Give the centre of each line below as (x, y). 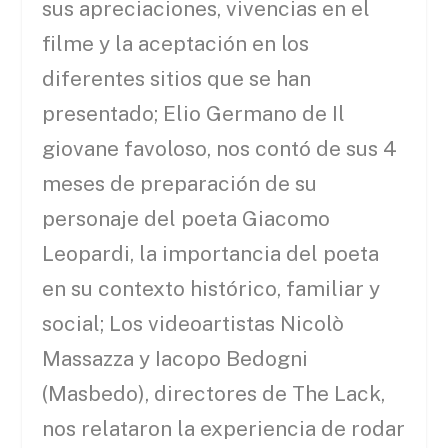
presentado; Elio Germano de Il (194, 114)
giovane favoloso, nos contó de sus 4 (220, 149)
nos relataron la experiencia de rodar (224, 429)
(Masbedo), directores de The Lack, (214, 394)
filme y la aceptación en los (176, 44)
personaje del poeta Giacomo (186, 219)
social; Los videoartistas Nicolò (193, 324)
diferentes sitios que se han (177, 79)
